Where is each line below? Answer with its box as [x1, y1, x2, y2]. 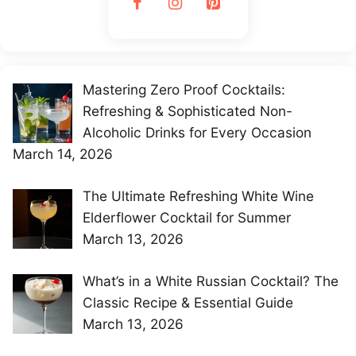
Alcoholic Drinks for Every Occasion [82, 124, 311, 141]
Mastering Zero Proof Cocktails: [82, 81, 285, 99]
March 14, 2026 [13, 145, 113, 163]
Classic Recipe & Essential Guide [82, 293, 293, 311]
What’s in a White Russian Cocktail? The [82, 272, 339, 289]
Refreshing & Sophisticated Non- [82, 103, 292, 120]
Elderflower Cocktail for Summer [82, 209, 291, 226]
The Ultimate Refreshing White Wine [82, 188, 314, 205]
